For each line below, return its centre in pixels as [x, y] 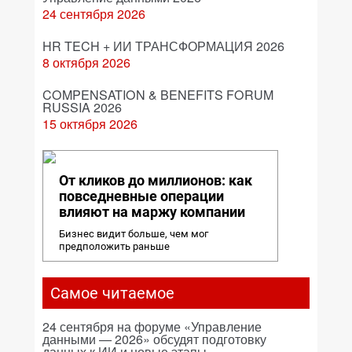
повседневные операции [141, 196]
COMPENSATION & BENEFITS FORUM [158, 95]
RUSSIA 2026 [82, 107]
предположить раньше [114, 246]
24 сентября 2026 [94, 14]
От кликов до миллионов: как [156, 180]
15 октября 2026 [90, 124]
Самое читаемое [112, 293]
